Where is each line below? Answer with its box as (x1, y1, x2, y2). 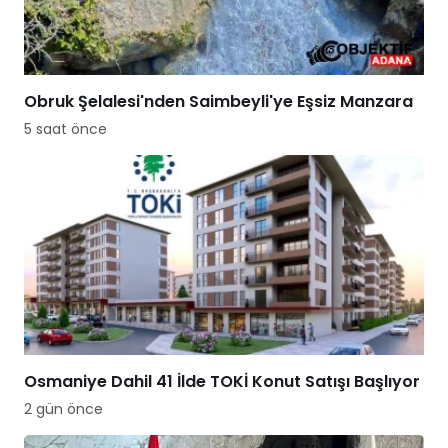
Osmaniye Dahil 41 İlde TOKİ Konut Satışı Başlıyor (24, 370, 420, 394)
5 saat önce (24, 119, 107, 140)
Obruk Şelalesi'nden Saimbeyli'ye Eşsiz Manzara (24, 90, 413, 114)
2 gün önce (24, 399, 103, 420)
